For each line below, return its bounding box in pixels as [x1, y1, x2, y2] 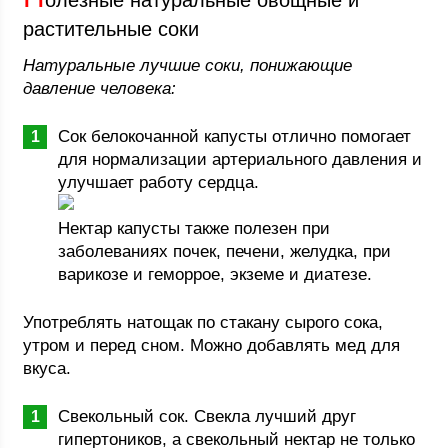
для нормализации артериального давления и [58, 150, 423, 169]
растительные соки [23, 18, 200, 40]
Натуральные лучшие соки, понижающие [23, 56, 353, 75]
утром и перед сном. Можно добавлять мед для [23, 336, 401, 355]
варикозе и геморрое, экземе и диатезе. [58, 265, 373, 284]
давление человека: [23, 79, 177, 98]
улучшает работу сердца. [58, 173, 260, 192]
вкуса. [23, 359, 72, 378]
